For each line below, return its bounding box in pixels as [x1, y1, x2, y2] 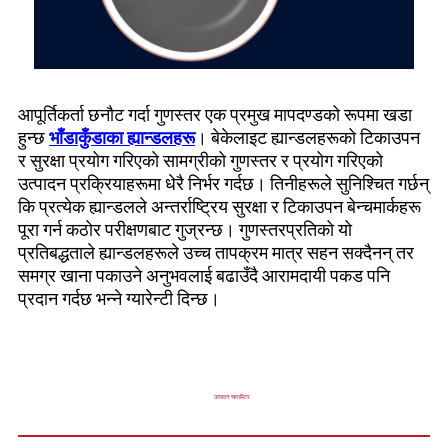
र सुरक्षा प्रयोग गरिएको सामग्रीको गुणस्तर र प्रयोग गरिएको [18, 153, 383, 173]
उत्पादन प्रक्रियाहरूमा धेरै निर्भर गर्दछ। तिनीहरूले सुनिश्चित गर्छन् [18, 176, 429, 196]
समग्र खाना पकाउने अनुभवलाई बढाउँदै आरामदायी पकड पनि [18, 268, 390, 288]
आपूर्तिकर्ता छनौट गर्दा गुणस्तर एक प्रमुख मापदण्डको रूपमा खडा [18, 107, 412, 127]
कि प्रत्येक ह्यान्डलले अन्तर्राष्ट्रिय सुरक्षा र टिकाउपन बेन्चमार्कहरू [18, 199, 421, 219]
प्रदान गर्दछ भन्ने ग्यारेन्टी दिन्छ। [18, 291, 220, 311]
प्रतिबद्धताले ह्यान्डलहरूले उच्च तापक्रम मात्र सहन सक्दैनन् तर [18, 245, 414, 265]
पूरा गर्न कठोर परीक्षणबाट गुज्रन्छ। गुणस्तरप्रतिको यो [18, 222, 352, 242]
